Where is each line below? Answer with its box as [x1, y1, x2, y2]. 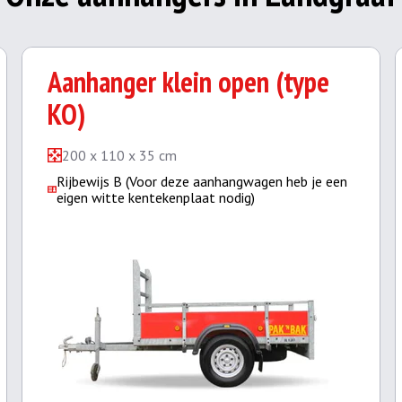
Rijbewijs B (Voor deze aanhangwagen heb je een [56, 172, 347, 190]
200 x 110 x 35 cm [62, 146, 177, 164]
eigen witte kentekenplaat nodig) [56, 188, 255, 206]
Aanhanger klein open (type [48, 63, 329, 100]
